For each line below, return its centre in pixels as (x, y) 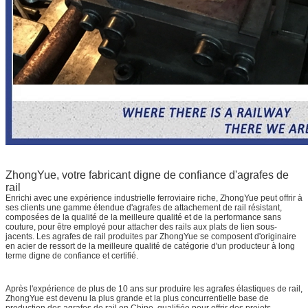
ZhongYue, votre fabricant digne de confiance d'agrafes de (147, 175)
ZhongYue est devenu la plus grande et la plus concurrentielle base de (137, 298)
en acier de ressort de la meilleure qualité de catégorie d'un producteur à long (150, 246)
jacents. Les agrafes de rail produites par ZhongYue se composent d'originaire (151, 236)
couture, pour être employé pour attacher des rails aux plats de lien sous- (141, 227)
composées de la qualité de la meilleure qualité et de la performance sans (143, 217)
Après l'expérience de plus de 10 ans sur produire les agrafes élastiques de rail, (154, 288)
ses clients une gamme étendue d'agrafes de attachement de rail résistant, (144, 207)
